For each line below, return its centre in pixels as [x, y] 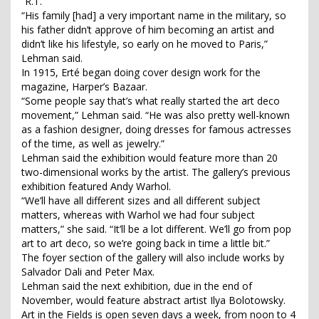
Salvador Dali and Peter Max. [88, 272]
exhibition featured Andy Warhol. [96, 187]
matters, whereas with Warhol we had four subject [138, 215]
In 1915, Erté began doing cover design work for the [141, 73]
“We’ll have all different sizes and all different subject [141, 201]
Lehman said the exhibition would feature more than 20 [150, 158]
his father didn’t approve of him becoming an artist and [148, 30]
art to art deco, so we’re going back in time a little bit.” [146, 244]
